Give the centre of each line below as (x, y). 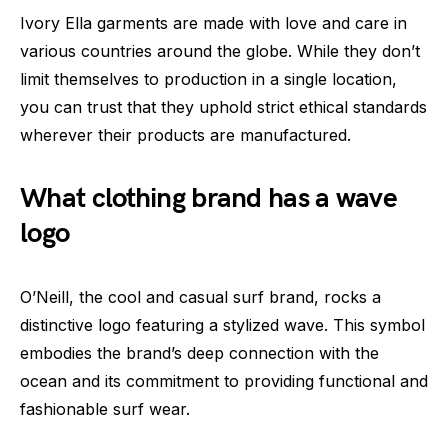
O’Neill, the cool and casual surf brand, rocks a (200, 296)
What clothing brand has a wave (208, 198)
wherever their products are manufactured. (185, 134)
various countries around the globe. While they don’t (220, 50)
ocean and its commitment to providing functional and (224, 380)
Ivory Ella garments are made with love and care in (213, 22)
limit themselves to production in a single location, (208, 78)
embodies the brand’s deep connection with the (199, 352)
